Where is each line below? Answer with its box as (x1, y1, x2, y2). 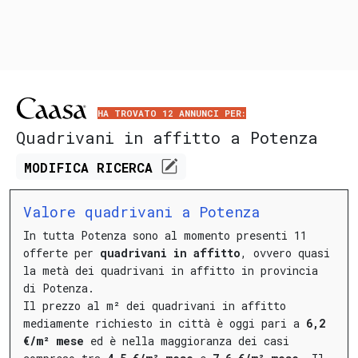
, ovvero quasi (241, 245, 330, 261)
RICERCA (97, 159, 161, 177)
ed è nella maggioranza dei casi (84, 332, 289, 348)
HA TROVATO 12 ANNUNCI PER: (97, 106, 246, 119)
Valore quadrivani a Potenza (23, 201, 260, 221)
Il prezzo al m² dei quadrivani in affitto (23, 297, 286, 313)
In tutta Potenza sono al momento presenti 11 (23, 227, 307, 243)
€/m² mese (23, 332, 84, 348)
